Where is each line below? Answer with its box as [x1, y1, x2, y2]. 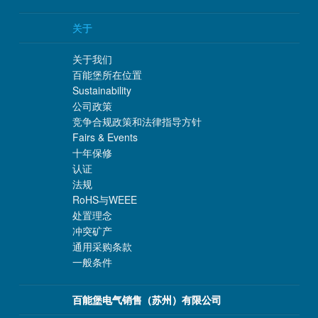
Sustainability [72, 83, 131, 98]
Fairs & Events [72, 130, 138, 145]
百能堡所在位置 [72, 67, 142, 82]
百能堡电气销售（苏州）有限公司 [72, 292, 221, 307]
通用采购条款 [72, 239, 132, 254]
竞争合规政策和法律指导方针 [72, 114, 202, 129]
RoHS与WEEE [72, 192, 137, 207]
